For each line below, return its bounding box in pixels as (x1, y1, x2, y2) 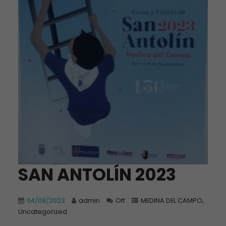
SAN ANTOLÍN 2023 (18, 162, 176, 187)
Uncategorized (18, 207, 67, 216)
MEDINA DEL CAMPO (140, 196, 202, 205)
